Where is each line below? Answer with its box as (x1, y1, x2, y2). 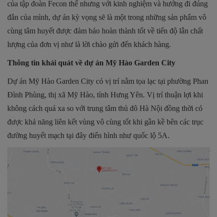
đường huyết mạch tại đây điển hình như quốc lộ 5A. (7, 131, 170, 140)
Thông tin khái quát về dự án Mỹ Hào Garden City (7, 59, 175, 67)
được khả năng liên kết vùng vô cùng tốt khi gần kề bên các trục (7, 118, 203, 126)
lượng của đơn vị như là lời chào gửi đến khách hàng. (7, 40, 171, 49)
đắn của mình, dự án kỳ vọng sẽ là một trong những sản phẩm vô (7, 13, 206, 22)
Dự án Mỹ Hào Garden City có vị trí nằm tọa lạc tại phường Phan (7, 77, 208, 86)
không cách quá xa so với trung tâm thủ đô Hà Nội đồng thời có (7, 104, 202, 113)
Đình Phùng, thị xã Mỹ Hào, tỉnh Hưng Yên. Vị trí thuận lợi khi (7, 91, 203, 99)
